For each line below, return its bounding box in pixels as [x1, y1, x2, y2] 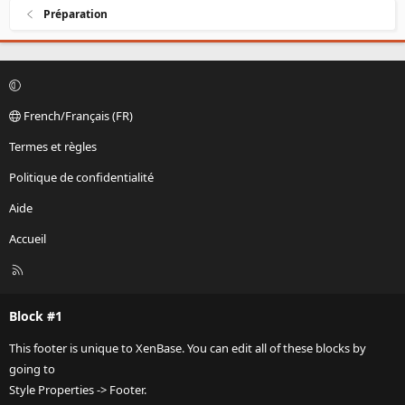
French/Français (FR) [21, 108, 133, 125]
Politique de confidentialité [9, 169, 154, 186]
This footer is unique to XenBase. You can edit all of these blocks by [9, 340, 366, 357]
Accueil [9, 231, 46, 248]
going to [9, 361, 55, 378]
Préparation [43, 6, 108, 23]
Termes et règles [9, 138, 97, 155]
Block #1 [9, 307, 62, 325]
